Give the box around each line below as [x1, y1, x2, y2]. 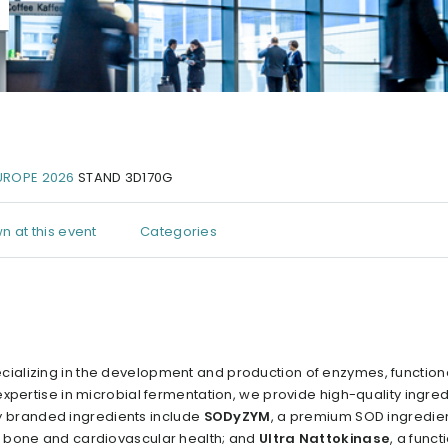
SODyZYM [203, 407, 271, 426]
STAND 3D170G [74, 168, 173, 188]
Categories [140, 222, 218, 242]
